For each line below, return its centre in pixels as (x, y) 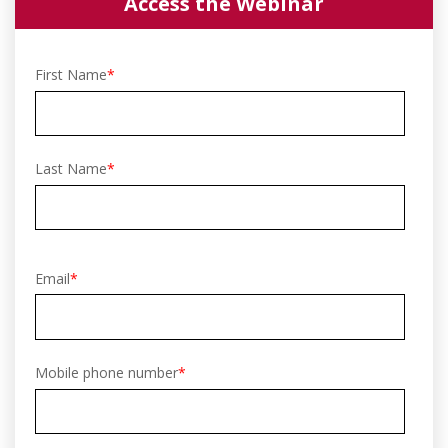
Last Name (71, 169)
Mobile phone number (106, 373)
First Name (71, 74)
